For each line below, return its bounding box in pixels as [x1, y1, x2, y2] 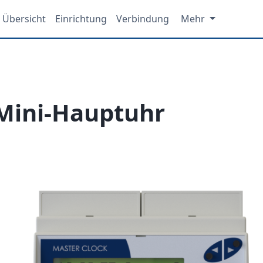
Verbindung [116, 12, 169, 25]
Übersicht [2, 12, 46, 25]
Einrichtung [55, 12, 107, 25]
